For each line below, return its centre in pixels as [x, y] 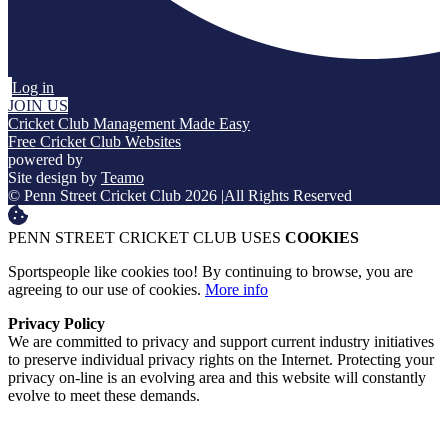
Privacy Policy [56, 324]
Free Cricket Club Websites [94, 142]
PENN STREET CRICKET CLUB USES [146, 238]
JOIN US [38, 106]
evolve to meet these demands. [104, 396]
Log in [33, 88]
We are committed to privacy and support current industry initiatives [221, 342]
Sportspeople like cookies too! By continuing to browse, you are [210, 272]
